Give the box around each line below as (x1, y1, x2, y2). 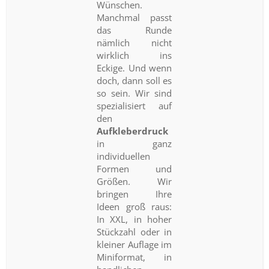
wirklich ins (97, 49, 172, 61)
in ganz (97, 137, 172, 150)
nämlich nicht (97, 36, 172, 49)
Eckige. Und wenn (97, 61, 172, 74)
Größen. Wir (97, 175, 172, 187)
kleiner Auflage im (97, 238, 172, 250)
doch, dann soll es (97, 74, 172, 86)
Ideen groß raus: (97, 200, 172, 213)
